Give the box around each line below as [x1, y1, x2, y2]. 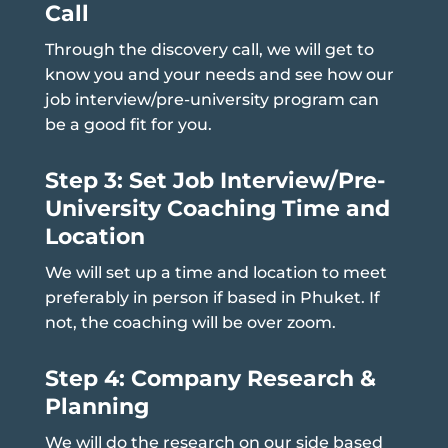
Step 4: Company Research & [44, 364, 376, 392]
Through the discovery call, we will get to [44, 39, 374, 59]
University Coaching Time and [44, 194, 390, 222]
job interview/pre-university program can [44, 89, 379, 109]
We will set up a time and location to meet [44, 262, 387, 282]
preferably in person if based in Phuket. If [44, 287, 380, 307]
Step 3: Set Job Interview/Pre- [44, 166, 385, 194]
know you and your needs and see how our [44, 64, 394, 84]
